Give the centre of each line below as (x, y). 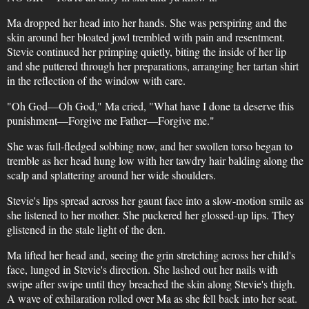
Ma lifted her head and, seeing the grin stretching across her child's (151, 255)
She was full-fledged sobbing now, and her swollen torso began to (149, 146)
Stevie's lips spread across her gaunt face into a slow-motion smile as (155, 200)
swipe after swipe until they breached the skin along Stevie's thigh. (151, 284)
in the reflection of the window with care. (96, 80)
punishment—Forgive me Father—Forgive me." (110, 120)
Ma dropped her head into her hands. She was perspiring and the (147, 22)
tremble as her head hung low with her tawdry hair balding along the (155, 160)
